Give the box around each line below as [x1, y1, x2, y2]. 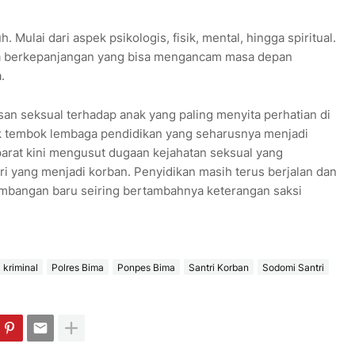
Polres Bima [51, 261, 104, 273]
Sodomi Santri [261, 261, 324, 273]
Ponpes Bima [116, 261, 175, 273]
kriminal [2, 261, 38, 273]
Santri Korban [188, 261, 249, 273]
